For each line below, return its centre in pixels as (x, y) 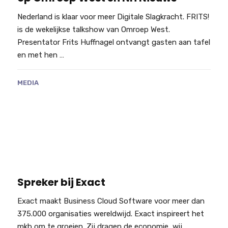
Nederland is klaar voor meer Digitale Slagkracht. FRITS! (113, 17)
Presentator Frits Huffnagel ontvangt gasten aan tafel (113, 42)
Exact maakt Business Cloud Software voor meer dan (111, 201)
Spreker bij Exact (61, 182)
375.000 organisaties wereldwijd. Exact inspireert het (110, 214)
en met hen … (40, 55)
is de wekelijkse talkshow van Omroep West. (93, 29)
